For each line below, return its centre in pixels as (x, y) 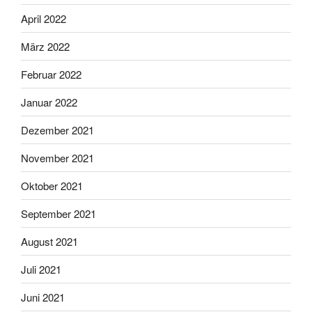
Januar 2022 (49, 102)
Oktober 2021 (52, 185)
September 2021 (58, 213)
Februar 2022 (51, 74)
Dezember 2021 (57, 130)
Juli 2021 (41, 269)
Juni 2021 (43, 297)
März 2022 (45, 46)
